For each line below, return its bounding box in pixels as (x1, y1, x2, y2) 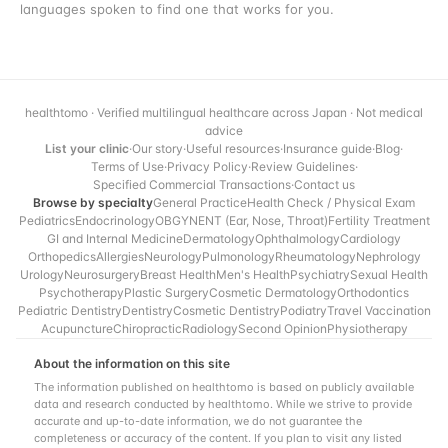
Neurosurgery (64, 267, 140, 282)
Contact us (294, 177, 355, 192)
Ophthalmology (255, 231, 340, 246)
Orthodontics (337, 285, 409, 300)
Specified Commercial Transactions (93, 177, 291, 192)
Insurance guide (283, 141, 372, 156)
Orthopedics (27, 249, 96, 264)
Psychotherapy (39, 285, 124, 300)
